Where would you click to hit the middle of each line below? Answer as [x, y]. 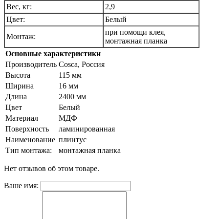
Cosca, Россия [82, 65]
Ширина [20, 86]
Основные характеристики [53, 54]
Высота [18, 75]
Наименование [30, 140]
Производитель [31, 65]
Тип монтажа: [29, 151]
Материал [22, 118]
